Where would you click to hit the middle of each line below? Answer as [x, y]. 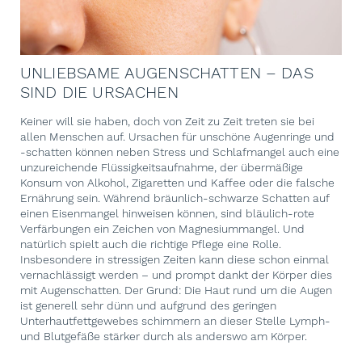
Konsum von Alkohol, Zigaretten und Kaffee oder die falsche [177, 183]
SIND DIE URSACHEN [99, 93]
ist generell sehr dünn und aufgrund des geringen [148, 306]
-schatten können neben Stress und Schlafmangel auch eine [180, 152]
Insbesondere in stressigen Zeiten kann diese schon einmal [175, 260]
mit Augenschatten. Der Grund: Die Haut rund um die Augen [176, 290]
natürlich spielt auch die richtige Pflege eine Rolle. [151, 244]
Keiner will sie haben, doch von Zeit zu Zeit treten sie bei [167, 122]
